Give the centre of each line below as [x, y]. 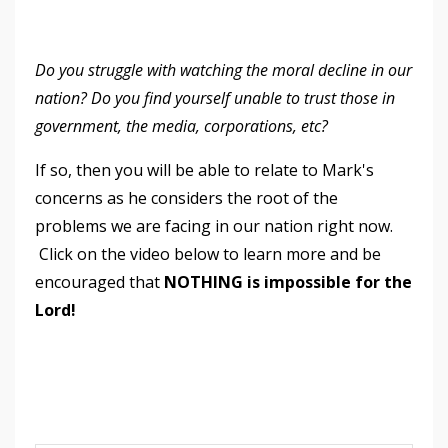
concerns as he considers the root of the [186, 197]
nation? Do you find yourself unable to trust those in [215, 97]
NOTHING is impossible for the [288, 281]
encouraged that [99, 281]
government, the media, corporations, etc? [183, 125]
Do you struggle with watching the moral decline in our [223, 69]
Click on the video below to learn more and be [208, 253]
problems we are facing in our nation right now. [214, 225]
